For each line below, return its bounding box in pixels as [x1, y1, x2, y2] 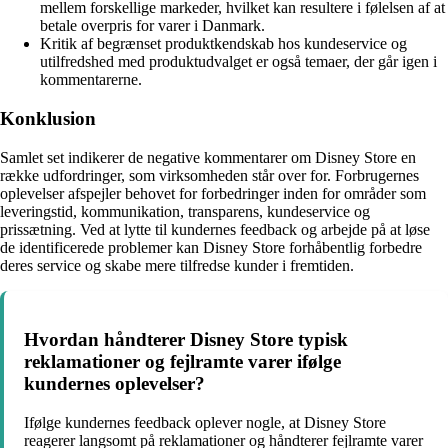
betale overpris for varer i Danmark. [40, 17, 265, 35]
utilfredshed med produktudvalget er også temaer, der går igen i [40, 53, 437, 71]
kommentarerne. [40, 71, 142, 89]
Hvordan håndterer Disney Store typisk [24, 329, 348, 351]
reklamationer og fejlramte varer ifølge [24, 351, 341, 373]
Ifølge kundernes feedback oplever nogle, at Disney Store [24, 413, 386, 431]
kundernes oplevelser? [24, 373, 205, 395]
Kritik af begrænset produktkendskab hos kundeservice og [40, 35, 407, 53]
